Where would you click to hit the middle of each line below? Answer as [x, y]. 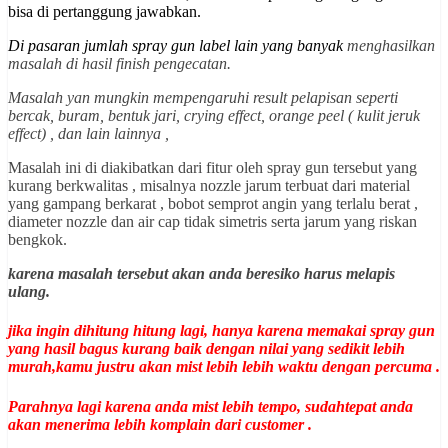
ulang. [31, 292]
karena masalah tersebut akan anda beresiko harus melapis [203, 274]
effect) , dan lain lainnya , [88, 134]
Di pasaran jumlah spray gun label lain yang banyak [177, 46]
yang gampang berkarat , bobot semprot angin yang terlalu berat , [213, 204]
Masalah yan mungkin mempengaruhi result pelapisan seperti [203, 98]
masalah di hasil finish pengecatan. [119, 64]
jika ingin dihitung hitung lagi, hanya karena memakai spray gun [221, 331]
